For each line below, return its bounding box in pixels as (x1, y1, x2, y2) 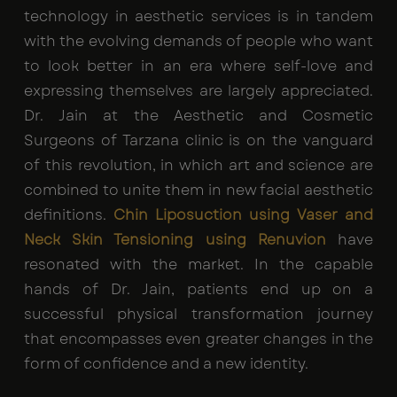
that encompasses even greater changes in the (24, 329, 373, 350)
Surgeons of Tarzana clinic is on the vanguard (24, 130, 373, 152)
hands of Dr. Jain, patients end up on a (24, 279, 373, 300)
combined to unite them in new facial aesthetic (24, 180, 373, 201)
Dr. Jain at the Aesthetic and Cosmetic (24, 105, 373, 127)
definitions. (24, 205, 113, 226)
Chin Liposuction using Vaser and (113, 205, 373, 226)
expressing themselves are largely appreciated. (24, 81, 373, 102)
